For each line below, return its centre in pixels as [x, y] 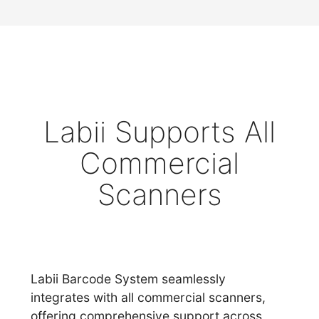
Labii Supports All [159, 132]
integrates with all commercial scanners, [148, 298]
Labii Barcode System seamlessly [129, 279]
